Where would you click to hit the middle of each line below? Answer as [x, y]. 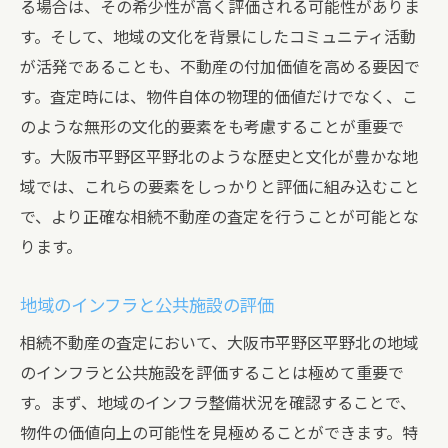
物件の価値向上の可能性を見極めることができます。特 [219, 433]
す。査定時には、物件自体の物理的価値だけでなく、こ [219, 97]
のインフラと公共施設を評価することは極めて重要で [212, 373]
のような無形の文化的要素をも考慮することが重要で [212, 127]
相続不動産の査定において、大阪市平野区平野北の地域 [219, 343]
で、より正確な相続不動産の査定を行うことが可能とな [219, 217]
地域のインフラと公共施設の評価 [147, 306]
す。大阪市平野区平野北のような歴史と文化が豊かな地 [219, 157]
